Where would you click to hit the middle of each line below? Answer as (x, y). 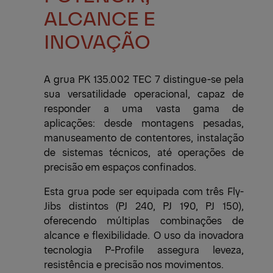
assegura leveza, (200, 249)
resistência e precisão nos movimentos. (134, 264)
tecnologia (68, 249)
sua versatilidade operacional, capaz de (144, 93)
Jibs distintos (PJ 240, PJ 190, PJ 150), (144, 205)
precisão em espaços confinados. (120, 166)
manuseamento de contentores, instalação (144, 137)
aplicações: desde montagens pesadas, (144, 122)
